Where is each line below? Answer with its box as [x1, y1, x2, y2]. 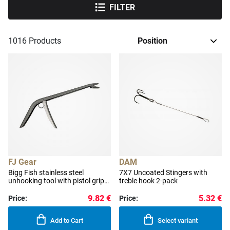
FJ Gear [8, 157, 36, 167]
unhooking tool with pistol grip [8, 177, 104, 185]
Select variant [158, 217, 198, 225]
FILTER [109, 2, 135, 12]
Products [27, 36, 61, 46]
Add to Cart [50, 217, 84, 225]
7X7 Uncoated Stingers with [119, 168, 207, 177]
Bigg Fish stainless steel [8, 168, 84, 177]
